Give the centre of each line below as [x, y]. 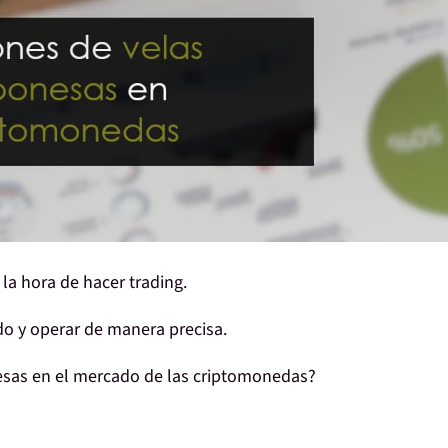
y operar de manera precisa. [120, 330]
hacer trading [133, 283]
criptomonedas [248, 377]
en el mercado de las [108, 377]
